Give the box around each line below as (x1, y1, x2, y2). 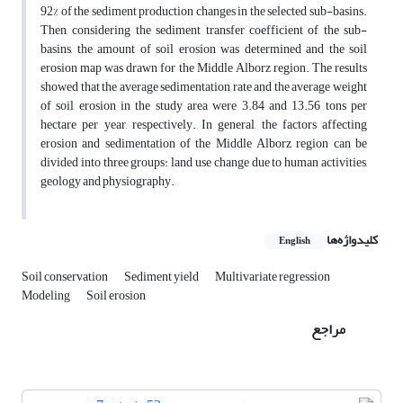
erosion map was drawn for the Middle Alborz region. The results (40, 56, 367, 81)
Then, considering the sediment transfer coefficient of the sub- (40, 18, 367, 43)
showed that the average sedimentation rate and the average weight (40, 75, 367, 100)
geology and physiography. (40, 169, 175, 194)
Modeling (22, 283, 72, 309)
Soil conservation (22, 264, 110, 290)
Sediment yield (124, 264, 201, 290)
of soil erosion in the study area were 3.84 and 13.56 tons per (40, 94, 367, 119)
